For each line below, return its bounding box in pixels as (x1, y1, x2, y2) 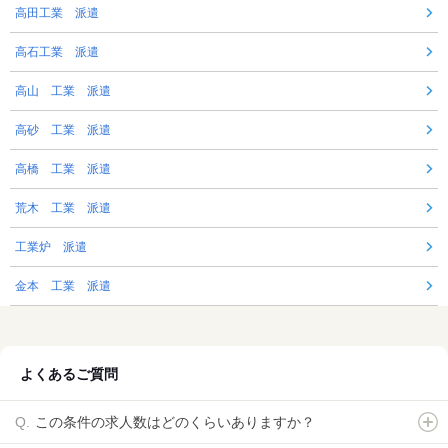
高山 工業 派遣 (15, 84, 111, 99)
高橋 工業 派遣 (15, 162, 111, 177)
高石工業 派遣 (15, 45, 99, 60)
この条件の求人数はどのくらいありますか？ (35, 414, 315, 431)
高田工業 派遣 (15, 6, 99, 21)
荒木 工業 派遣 (15, 201, 111, 216)
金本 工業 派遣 (15, 279, 111, 294)
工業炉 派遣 (15, 240, 87, 255)
